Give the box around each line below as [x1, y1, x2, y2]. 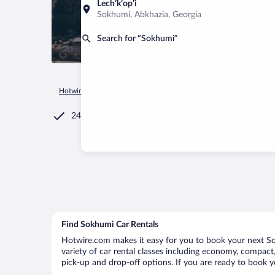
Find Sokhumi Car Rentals [61, 220, 158, 229]
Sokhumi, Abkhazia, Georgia [97, 10, 201, 19]
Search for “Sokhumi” [97, 34, 178, 43]
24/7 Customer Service [71, 112, 158, 120]
